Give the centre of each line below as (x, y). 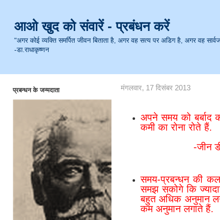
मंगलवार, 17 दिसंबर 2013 (155, 88)
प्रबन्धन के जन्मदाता (36, 90)
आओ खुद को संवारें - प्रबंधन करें (92, 26)
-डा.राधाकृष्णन (32, 50)
